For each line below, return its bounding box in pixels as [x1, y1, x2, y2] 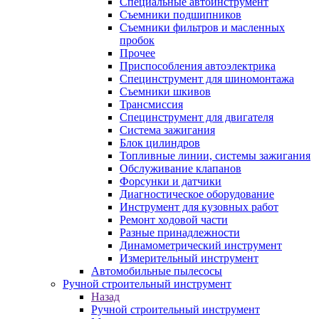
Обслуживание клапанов [120, 162, 241, 174]
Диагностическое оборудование [120, 188, 274, 200]
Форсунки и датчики [120, 175, 221, 187]
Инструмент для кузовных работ [120, 201, 278, 213]
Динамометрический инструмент [120, 239, 282, 251]
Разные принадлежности [120, 226, 240, 239]
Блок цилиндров [120, 137, 200, 149]
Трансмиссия [120, 98, 183, 110]
